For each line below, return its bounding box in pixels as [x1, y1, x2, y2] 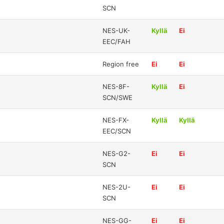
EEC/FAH [102, 37, 131, 45]
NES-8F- [102, 82, 130, 90]
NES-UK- [102, 26, 130, 34]
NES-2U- [102, 182, 131, 191]
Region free [102, 59, 139, 68]
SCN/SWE [102, 93, 133, 101]
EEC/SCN [102, 126, 131, 135]
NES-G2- [102, 149, 131, 157]
